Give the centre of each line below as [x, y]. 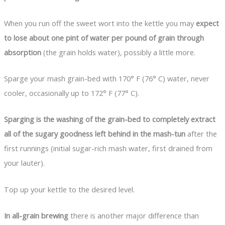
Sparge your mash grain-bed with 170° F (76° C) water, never [106, 79]
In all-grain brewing [36, 216]
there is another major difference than [133, 216]
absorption [22, 52]
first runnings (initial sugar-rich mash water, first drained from [108, 148]
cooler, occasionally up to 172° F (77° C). [71, 93]
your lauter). [24, 163]
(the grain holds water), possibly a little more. [118, 52]
